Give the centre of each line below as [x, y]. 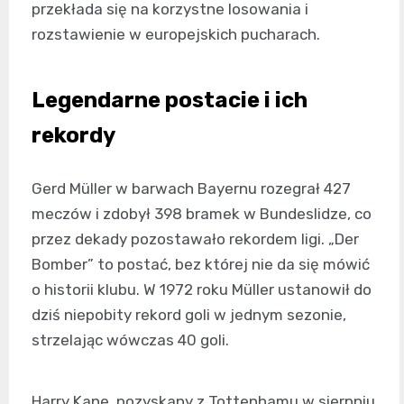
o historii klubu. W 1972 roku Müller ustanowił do [202, 289]
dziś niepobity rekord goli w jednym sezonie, [189, 315]
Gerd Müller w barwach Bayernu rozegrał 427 [191, 188]
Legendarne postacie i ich [170, 100]
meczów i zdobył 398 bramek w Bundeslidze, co [202, 214]
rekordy [73, 135]
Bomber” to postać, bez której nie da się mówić [201, 264]
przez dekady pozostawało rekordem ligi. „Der [195, 239]
